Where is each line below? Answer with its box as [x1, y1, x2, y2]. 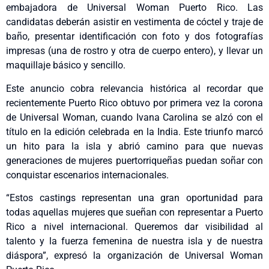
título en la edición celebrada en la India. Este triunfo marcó [6, 125, 263, 138]
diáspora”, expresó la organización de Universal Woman [6, 249, 263, 261]
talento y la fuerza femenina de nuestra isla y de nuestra [6, 235, 263, 247]
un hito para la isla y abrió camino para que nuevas [6, 140, 263, 152]
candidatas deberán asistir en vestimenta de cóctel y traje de [6, 16, 263, 28]
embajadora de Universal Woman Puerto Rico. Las [6, 2, 263, 14]
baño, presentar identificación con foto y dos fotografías [6, 31, 263, 43]
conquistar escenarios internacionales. [6, 169, 169, 181]
